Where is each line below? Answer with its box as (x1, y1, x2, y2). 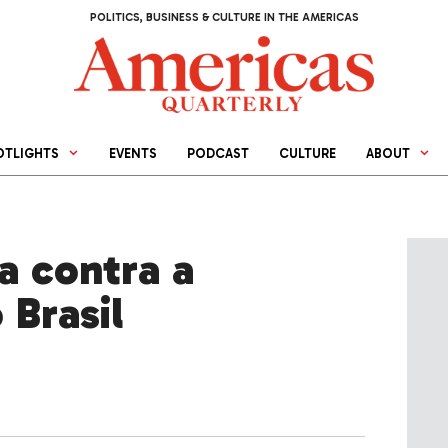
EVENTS (109, 146, 158, 162)
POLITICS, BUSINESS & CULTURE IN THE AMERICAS (89, 11, 359, 24)
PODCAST (187, 146, 250, 162)
